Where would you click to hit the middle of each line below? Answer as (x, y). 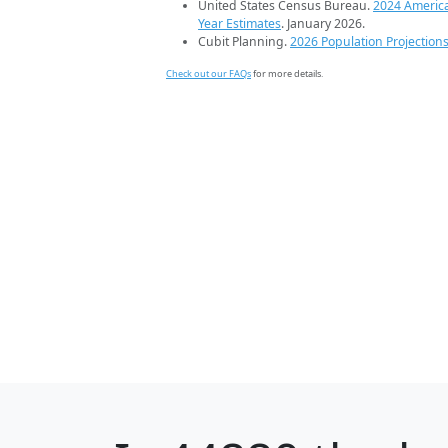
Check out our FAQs (208, 74)
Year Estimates (239, 24)
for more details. (287, 74)
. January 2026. (323, 24)
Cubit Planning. (244, 42)
